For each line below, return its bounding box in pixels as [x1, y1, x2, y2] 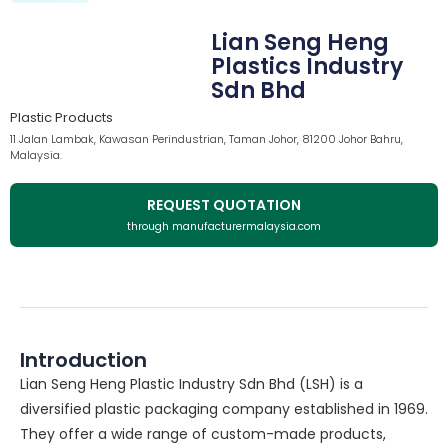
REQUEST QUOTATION [147, 195, 301, 216]
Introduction [20, 346, 147, 375]
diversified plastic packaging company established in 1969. [20, 399, 428, 420]
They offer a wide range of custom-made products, [20, 424, 386, 445]
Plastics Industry [210, 51, 403, 83]
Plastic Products [10, 108, 113, 128]
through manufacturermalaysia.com [127, 219, 321, 235]
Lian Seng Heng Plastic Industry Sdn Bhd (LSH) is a [20, 374, 363, 395]
